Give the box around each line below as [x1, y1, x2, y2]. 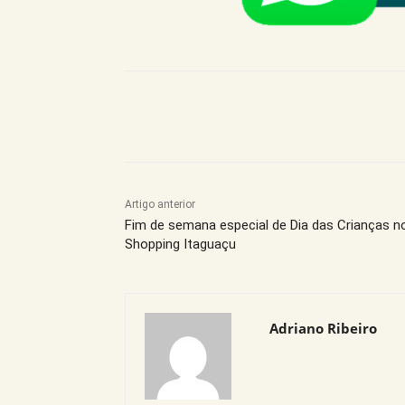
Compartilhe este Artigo [167, 109, 287, 124]
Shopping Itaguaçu [125, 235, 236, 252]
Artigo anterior [125, 197, 195, 211]
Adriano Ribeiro [269, 318, 377, 337]
